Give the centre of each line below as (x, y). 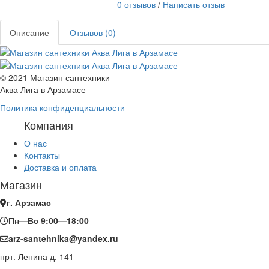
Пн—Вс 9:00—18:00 (49, 221)
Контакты (42, 155)
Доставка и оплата (60, 167)
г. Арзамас (29, 203)
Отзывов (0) (93, 32)
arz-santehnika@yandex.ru (63, 239)
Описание (29, 32)
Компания (49, 125)
